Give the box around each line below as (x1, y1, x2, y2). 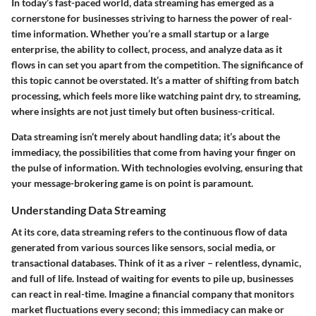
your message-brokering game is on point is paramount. (11, 177, 253, 189)
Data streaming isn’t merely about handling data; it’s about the (11, 130, 280, 142)
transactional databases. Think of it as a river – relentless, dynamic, (11, 257, 301, 269)
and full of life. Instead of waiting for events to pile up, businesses (11, 272, 293, 285)
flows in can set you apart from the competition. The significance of (11, 59, 303, 71)
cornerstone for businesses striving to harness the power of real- (11, 12, 292, 24)
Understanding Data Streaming (11, 203, 166, 217)
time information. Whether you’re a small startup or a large (11, 28, 269, 39)
